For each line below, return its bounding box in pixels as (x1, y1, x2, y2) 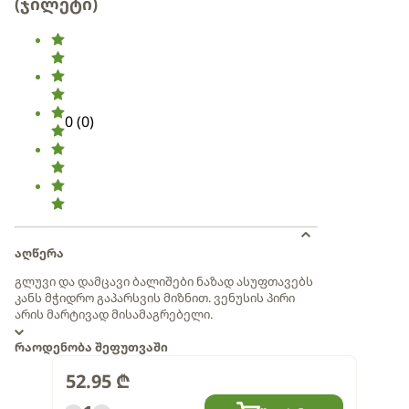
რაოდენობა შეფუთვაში (15, 339, 168, 355)
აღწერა (15, 245, 64, 261)
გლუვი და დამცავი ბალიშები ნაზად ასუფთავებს (15, 273, 313, 289)
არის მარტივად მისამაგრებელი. (15, 306, 213, 322)
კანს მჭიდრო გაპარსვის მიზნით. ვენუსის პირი (15, 289, 295, 306)
